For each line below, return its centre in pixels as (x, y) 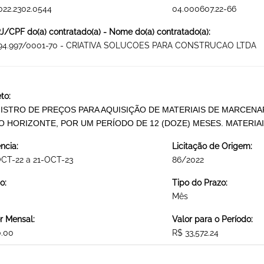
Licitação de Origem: (212, 146)
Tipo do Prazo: (199, 183)
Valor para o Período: (212, 220)
